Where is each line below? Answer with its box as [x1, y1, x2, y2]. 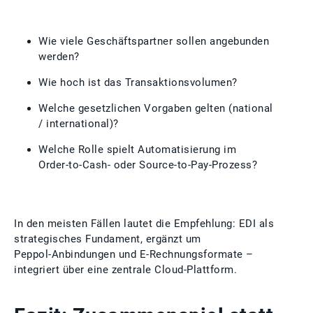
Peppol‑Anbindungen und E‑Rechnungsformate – [14, 248, 254, 261]
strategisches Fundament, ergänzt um [14, 233, 201, 245]
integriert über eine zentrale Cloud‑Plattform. [14, 263, 237, 276]
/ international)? [38, 117, 119, 130]
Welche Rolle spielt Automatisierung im [38, 143, 236, 156]
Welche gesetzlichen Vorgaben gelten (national [38, 102, 273, 115]
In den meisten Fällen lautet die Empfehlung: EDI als [14, 217, 274, 230]
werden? [38, 50, 80, 63]
